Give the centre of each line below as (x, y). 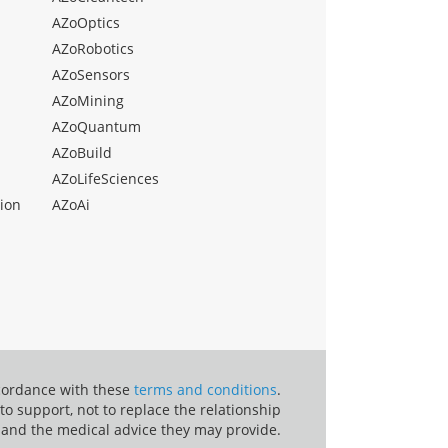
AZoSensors (91, 74)
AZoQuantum (96, 126)
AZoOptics (86, 22)
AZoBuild (82, 152)
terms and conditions (205, 389)
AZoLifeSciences (105, 178)
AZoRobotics (93, 48)
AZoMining (88, 100)
